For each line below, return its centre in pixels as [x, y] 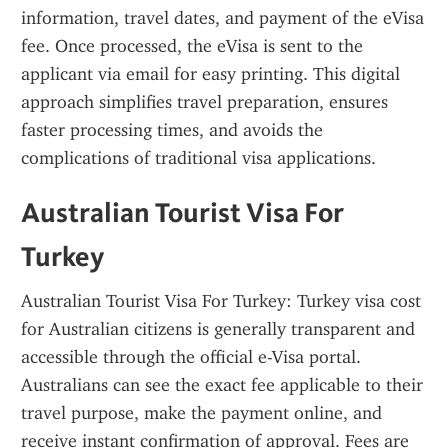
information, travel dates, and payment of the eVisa [222, 18]
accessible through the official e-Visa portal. [191, 357]
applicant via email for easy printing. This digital [210, 74]
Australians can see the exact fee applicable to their [222, 385]
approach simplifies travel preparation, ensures [204, 102]
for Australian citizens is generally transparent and [218, 329]
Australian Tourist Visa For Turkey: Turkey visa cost [221, 301]
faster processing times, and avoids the [172, 130]
